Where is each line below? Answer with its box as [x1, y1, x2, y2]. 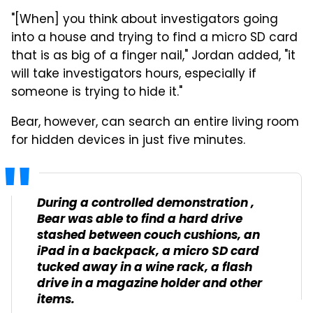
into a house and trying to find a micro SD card [11, 28, 298, 48]
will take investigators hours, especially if [11, 64, 256, 85]
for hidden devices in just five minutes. [11, 131, 245, 151]
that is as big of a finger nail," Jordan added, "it [11, 46, 296, 66]
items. [37, 289, 75, 310]
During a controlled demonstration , [37, 193, 254, 214]
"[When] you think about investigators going [11, 10, 278, 30]
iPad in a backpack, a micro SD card [37, 241, 259, 262]
